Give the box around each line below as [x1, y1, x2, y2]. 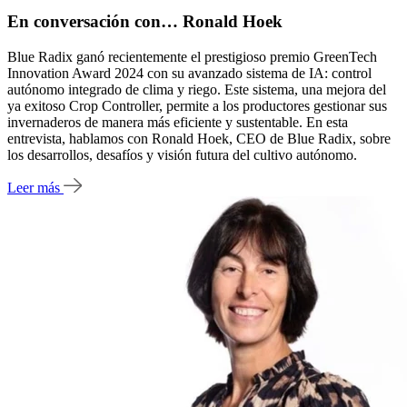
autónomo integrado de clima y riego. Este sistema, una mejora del [7, 81, 386, 97]
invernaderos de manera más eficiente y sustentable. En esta [7, 114, 348, 130]
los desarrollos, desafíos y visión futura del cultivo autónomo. [7, 146, 357, 163]
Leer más [7, 180, 64, 196]
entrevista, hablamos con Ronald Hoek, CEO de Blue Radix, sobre [7, 130, 391, 146]
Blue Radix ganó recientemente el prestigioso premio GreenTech [7, 48, 377, 65]
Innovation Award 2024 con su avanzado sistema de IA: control [7, 65, 372, 81]
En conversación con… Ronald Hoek [7, 11, 283, 31]
